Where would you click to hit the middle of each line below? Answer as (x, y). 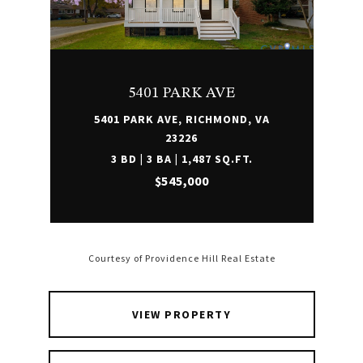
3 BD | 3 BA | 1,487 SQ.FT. (181, 159)
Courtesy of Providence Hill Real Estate (181, 258)
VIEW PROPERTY (181, 314)
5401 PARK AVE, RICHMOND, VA (181, 119)
